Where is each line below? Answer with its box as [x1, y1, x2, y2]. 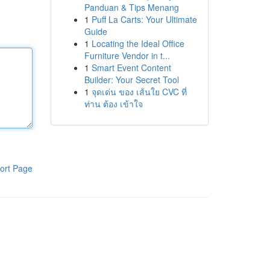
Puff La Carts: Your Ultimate [91, 13, 197, 25]
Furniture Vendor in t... [84, 49, 170, 61]
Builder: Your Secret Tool [84, 74, 179, 86]
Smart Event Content [91, 61, 171, 74]
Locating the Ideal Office [91, 37, 184, 49]
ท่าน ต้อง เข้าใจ [84, 98, 143, 110]
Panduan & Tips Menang [84, 1, 179, 13]
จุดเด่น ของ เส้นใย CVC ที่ [91, 86, 187, 98]
